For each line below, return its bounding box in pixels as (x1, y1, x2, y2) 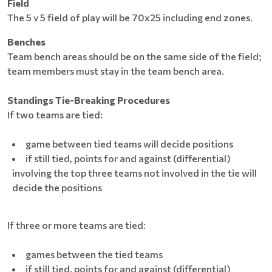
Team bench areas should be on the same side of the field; (7, 50, 262, 62)
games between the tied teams (25, 248, 163, 260)
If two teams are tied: (7, 109, 103, 120)
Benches (7, 36, 46, 47)
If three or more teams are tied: (7, 219, 146, 231)
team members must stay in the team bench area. (7, 65, 224, 76)
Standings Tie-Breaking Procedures (7, 94, 170, 106)
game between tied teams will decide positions (25, 138, 233, 149)
